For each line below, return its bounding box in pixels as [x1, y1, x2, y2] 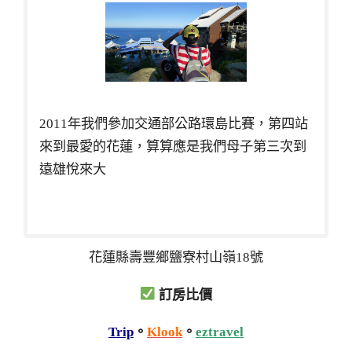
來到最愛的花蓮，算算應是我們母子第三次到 [39, 138, 306, 154]
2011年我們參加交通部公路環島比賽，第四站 [39, 115, 308, 131]
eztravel [196, 324, 244, 340]
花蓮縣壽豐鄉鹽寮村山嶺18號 [89, 249, 263, 265]
